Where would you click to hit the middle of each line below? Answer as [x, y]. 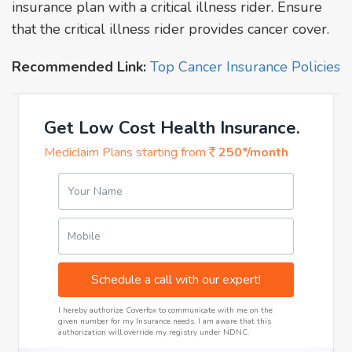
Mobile [84, 236]
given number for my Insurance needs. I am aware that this [165, 321]
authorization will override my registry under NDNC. [154, 332]
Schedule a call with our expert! [176, 279]
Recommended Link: [79, 66]
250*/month [252, 152]
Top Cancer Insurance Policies [245, 66]
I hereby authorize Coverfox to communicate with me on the [165, 310]
